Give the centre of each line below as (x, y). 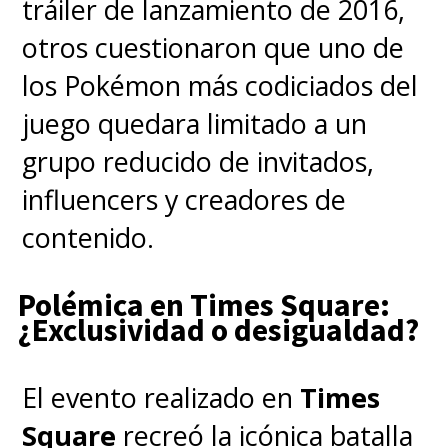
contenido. (88, 238)
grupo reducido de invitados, (198, 162)
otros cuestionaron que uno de (213, 48)
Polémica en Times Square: (203, 305)
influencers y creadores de (184, 200)
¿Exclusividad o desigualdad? (218, 330)
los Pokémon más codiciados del (220, 86)
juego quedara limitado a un (195, 124)
